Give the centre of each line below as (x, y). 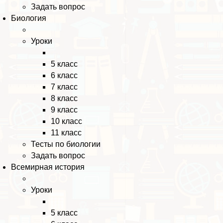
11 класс (66, 133)
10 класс (67, 121)
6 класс (64, 76)
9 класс (64, 110)
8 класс (64, 99)
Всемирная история (48, 167)
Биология (29, 18)
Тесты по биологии (66, 144)
